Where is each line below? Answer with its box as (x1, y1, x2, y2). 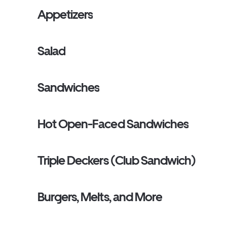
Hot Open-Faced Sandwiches (37, 117, 188, 131)
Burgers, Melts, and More (37, 190, 162, 204)
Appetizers (37, 7, 93, 22)
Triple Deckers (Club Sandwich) (37, 153, 196, 168)
